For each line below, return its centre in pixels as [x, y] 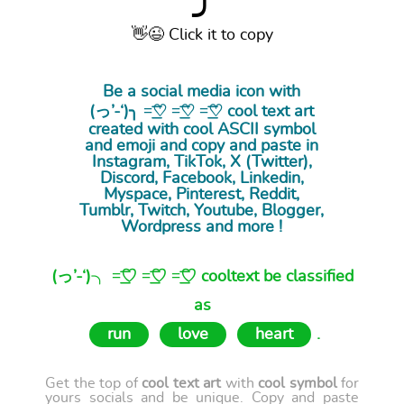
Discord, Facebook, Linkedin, [202, 179]
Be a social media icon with [202, 92]
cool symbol [298, 384]
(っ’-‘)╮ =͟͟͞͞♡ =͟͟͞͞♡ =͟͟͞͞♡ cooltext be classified [202, 277]
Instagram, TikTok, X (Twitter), [202, 163]
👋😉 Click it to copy [202, 36]
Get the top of [93, 384]
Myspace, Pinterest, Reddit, [202, 195]
